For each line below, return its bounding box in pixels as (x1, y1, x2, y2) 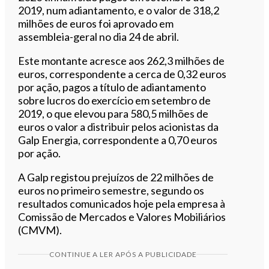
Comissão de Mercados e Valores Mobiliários (18, 210, 226, 223)
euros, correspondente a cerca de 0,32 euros (18, 67, 227, 80)
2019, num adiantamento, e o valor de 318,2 (18, 3, 220, 17)
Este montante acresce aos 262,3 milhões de (18, 53, 225, 67)
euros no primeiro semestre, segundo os (18, 183, 205, 197)
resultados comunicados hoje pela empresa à (18, 196, 226, 210)
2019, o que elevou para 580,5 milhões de (18, 106, 209, 120)
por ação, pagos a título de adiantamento (18, 80, 207, 94)
